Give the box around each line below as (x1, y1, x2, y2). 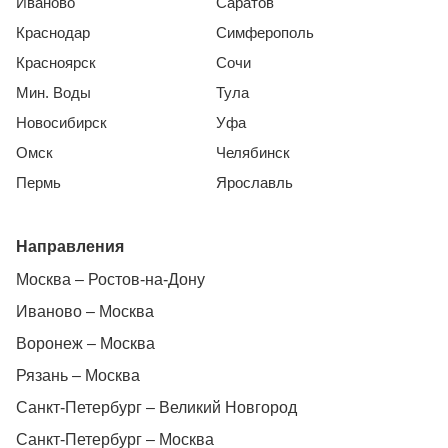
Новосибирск (16, 114, 107, 131)
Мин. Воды (16, 84, 91, 101)
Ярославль (216, 174, 293, 191)
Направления (16, 238, 124, 255)
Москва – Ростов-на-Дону (16, 271, 205, 288)
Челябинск (216, 144, 290, 161)
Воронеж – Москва (16, 335, 155, 352)
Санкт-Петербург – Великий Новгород (16, 399, 297, 416)
